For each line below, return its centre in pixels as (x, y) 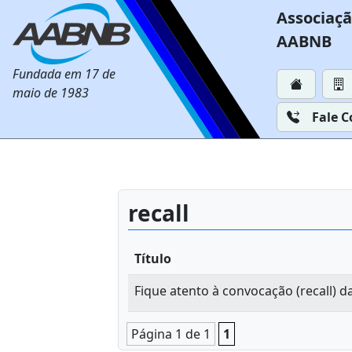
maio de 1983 (51, 93)
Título (153, 258)
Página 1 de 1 (171, 334)
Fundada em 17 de (64, 74)
